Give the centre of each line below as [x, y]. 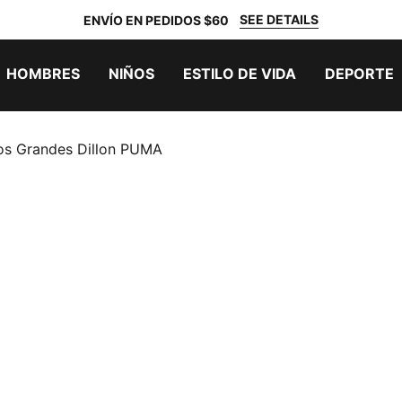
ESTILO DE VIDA [240, 74]
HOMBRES [43, 74]
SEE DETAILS [279, 19]
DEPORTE [359, 74]
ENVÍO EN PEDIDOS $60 [156, 20]
